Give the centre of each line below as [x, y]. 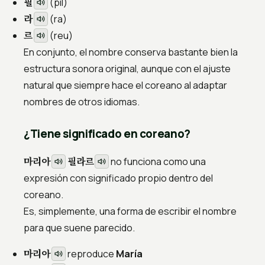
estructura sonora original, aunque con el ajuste [127, 69]
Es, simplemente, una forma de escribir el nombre [130, 211]
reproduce [91, 254]
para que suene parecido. [79, 228]
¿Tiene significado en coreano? [107, 134]
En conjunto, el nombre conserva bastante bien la [131, 52]
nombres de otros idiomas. [82, 102]
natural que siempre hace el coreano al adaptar [125, 85]
